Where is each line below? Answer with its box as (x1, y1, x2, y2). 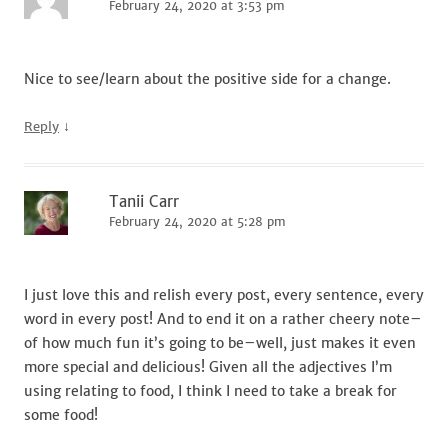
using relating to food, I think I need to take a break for (24, 382, 397, 400)
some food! (24, 406, 98, 424)
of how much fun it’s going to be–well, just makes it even (24, 334, 416, 352)
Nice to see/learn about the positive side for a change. (24, 70, 391, 88)
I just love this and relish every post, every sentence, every (24, 286, 424, 304)
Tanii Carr (109, 192, 179, 211)
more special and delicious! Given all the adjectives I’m (24, 358, 392, 376)
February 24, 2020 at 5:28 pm (109, 214, 286, 229)
